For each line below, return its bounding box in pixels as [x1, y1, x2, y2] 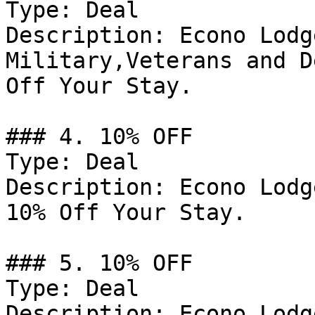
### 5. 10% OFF [6, 250, 193, 276]
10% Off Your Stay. [6, 200, 246, 225]
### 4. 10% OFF [6, 124, 193, 149]
